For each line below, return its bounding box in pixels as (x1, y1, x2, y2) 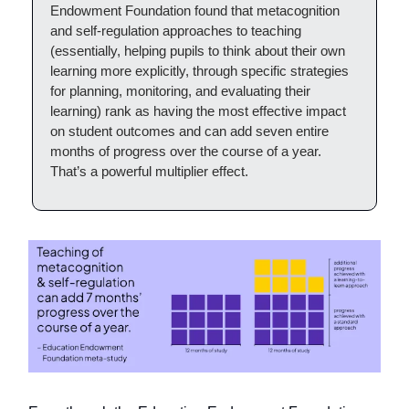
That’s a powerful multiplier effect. (50, 163, 248, 180)
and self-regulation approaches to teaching (50, 23, 301, 39)
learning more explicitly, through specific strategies (50, 63, 349, 79)
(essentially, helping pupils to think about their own (50, 43, 345, 59)
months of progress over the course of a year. (50, 143, 321, 160)
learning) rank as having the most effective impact (50, 103, 346, 120)
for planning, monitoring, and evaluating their (50, 83, 310, 100)
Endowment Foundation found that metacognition (50, 3, 340, 19)
